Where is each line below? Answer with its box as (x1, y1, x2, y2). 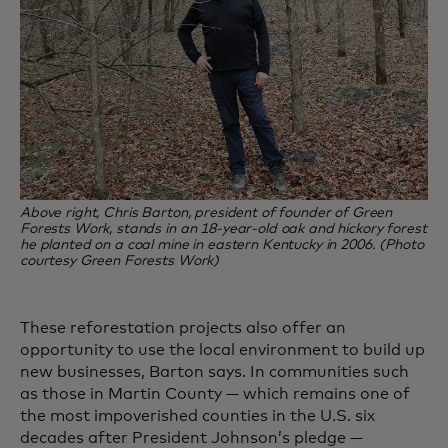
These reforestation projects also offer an (20, 320, 346, 337)
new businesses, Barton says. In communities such (20, 364, 409, 381)
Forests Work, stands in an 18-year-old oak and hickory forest (20, 222, 427, 237)
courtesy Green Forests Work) (20, 254, 220, 269)
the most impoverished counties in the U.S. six (20, 408, 375, 425)
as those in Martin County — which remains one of (20, 386, 410, 403)
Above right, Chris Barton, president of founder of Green (20, 206, 393, 221)
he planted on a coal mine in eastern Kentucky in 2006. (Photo (20, 238, 424, 253)
